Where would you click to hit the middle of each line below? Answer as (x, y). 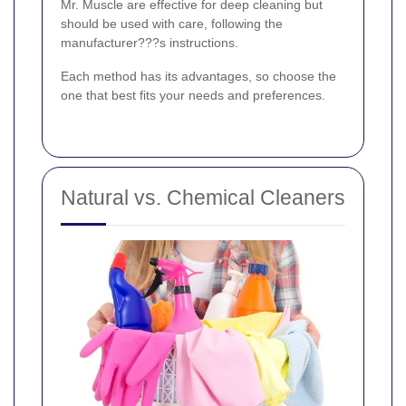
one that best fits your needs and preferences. (193, 95)
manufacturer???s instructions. (150, 42)
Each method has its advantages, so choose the (198, 76)
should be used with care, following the (172, 23)
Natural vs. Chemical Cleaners (203, 197)
